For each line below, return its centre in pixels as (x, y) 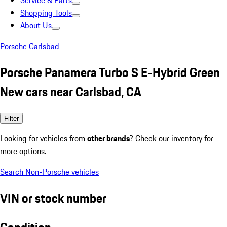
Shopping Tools (46, 13)
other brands (108, 138)
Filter (11, 118)
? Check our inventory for (172, 138)
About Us (36, 25)
